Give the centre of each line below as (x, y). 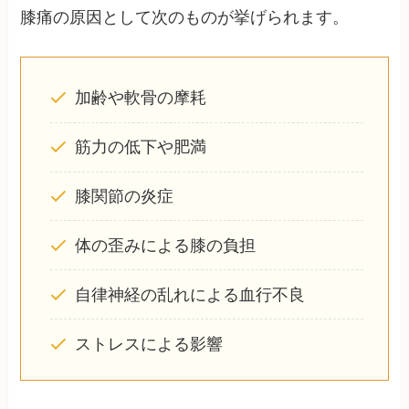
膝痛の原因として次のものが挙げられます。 (185, 17)
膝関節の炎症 (124, 196)
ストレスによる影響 (148, 344)
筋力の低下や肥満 (140, 147)
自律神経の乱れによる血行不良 (189, 294)
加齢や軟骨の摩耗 (140, 98)
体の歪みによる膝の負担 (165, 245)
